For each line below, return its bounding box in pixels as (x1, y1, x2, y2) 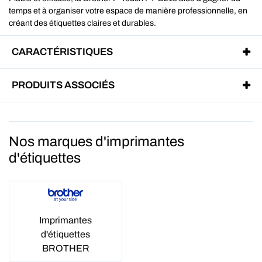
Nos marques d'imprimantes (9, 133, 184, 149)
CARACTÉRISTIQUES (12, 46, 113, 57)
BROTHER (42, 243, 89, 253)
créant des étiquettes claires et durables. (9, 18, 156, 27)
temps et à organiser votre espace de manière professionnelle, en (9, 6, 247, 15)
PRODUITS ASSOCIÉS (12, 79, 115, 91)
